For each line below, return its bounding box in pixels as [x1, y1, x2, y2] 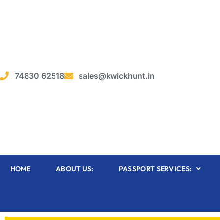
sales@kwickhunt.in [79, 70, 155, 81]
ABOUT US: [55, 165, 94, 174]
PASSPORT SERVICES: [118, 165, 192, 174]
